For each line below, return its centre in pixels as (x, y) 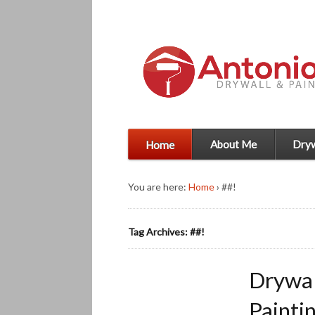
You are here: (157, 187)
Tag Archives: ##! (166, 232)
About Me (233, 144)
